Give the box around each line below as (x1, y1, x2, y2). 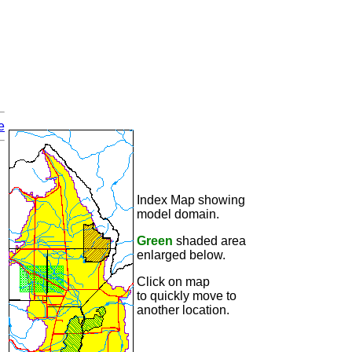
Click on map (137, 275, 210, 288)
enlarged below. (137, 248, 225, 262)
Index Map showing (137, 193, 245, 207)
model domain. (137, 207, 219, 221)
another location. (137, 303, 229, 317)
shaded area (173, 234, 246, 247)
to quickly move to (137, 289, 236, 302)
